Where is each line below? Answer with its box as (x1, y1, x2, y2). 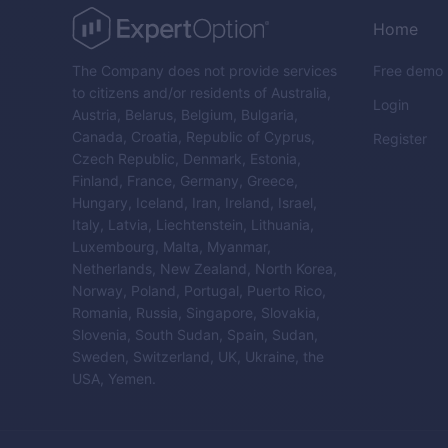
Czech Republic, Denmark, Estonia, (72, 150, 301, 168)
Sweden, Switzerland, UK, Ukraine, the (72, 348, 324, 366)
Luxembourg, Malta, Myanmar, (72, 238, 271, 256)
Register (372, 130, 427, 148)
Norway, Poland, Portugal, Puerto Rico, (72, 282, 326, 300)
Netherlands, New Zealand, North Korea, (72, 260, 337, 278)
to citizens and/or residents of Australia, (72, 84, 331, 102)
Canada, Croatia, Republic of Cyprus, (72, 128, 315, 146)
